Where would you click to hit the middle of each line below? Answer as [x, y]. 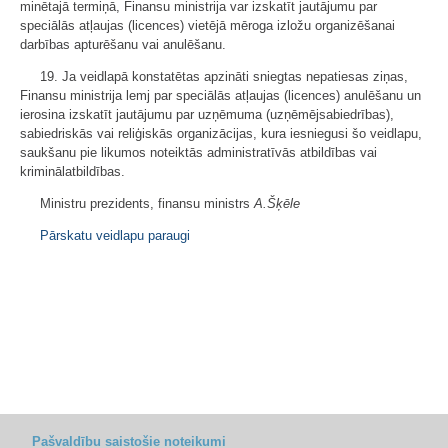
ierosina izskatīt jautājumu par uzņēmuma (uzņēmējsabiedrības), [207, 114]
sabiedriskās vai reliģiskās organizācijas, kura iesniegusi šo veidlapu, [221, 133]
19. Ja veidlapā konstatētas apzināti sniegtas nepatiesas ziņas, [224, 76]
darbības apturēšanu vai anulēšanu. [123, 44]
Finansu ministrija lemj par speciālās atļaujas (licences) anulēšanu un [220, 95]
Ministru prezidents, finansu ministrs [147, 203]
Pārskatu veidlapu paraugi [115, 235]
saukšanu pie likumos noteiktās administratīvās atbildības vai [198, 152]
